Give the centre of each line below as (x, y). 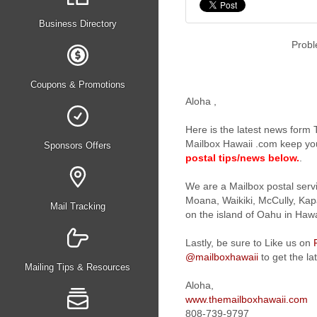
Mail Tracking (77, 206)
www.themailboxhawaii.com (247, 299)
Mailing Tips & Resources (77, 267)
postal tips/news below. (242, 158)
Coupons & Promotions (77, 85)
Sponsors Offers (77, 145)
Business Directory (77, 24)
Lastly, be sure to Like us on (249, 243)
